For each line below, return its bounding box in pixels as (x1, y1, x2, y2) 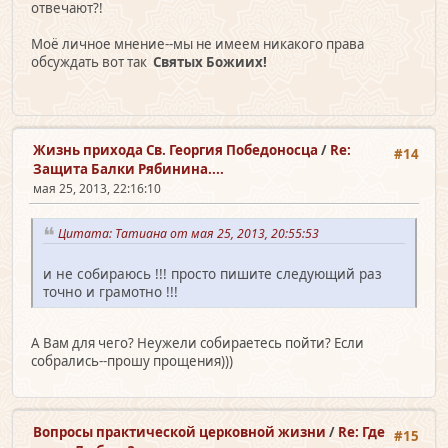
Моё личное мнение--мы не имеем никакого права (31, 35, 364, 54)
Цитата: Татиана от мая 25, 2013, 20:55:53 (58, 224, 325, 242)
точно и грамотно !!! (43, 282, 178, 302)
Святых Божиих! (153, 53, 267, 72)
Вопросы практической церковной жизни (33, 422, 326, 441)
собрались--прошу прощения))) (31, 352, 233, 371)
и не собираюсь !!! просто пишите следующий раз (43, 264, 382, 284)
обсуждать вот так (31, 53, 153, 72)
